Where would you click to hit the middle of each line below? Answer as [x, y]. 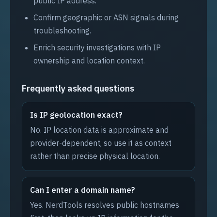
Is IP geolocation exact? [76, 115]
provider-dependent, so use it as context [101, 143]
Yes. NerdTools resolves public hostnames [105, 205]
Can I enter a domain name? [83, 190]
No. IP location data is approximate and [99, 130]
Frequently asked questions [78, 88]
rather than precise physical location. [95, 156]
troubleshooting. [62, 31]
